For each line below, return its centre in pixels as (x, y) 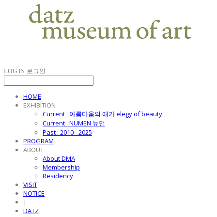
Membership (61, 167)
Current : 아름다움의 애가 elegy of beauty (102, 114)
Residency (58, 176)
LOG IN (15, 71)
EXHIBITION (39, 105)
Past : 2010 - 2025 (67, 132)
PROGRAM (39, 141)
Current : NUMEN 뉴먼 (74, 123)
